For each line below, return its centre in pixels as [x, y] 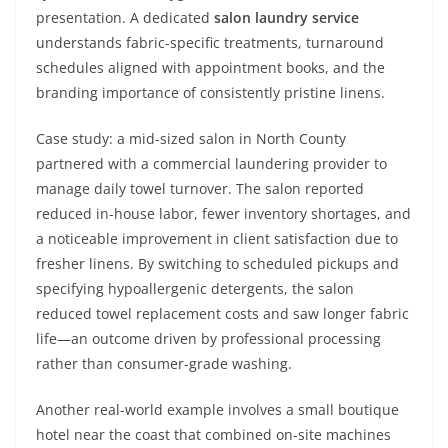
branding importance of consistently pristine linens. [210, 92]
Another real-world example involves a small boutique [217, 409]
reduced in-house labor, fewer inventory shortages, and [223, 213]
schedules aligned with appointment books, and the [210, 67]
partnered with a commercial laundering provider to [211, 163]
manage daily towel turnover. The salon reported [200, 188]
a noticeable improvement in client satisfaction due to [217, 238]
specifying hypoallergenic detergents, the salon [195, 288]
